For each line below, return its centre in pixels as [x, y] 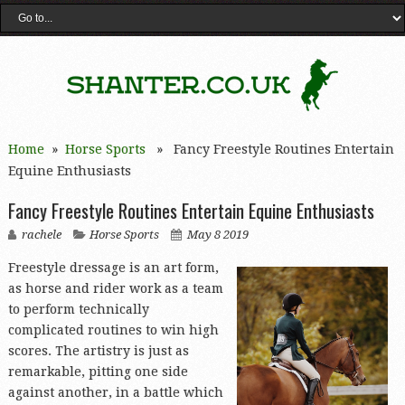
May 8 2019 [217, 235]
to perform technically [78, 309]
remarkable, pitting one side [98, 372]
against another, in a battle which [115, 392]
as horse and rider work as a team [115, 288]
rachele [41, 235]
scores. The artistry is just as [98, 351]
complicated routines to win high [113, 330]
